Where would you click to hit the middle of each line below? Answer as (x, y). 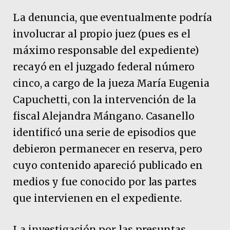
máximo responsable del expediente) (106, 50)
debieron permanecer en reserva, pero (108, 149)
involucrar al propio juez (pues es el (102, 34)
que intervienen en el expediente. (97, 198)
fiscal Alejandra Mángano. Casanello (104, 116)
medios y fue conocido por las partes (105, 181)
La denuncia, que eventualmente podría (112, 17)
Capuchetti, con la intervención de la (104, 99)
